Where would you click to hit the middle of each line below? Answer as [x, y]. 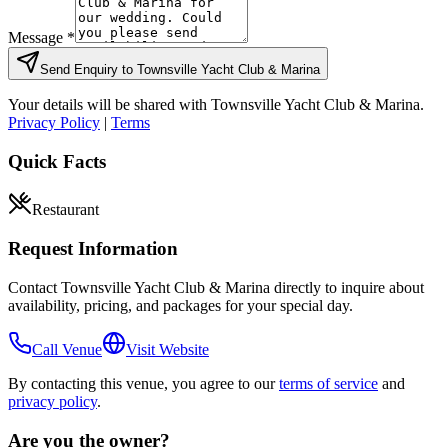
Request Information [93, 249]
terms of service [328, 383]
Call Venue [67, 349]
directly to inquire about [347, 287]
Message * [41, 38]
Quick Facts [57, 161]
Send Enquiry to [88, 70]
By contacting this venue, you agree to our [143, 383]
